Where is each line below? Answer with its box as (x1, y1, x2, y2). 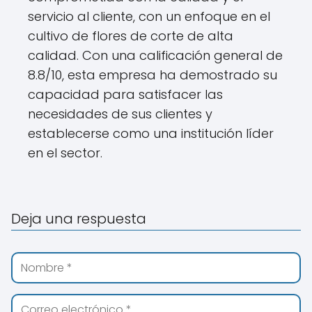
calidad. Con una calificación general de (28, 47, 283, 64)
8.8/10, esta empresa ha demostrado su (28, 66, 277, 84)
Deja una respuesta (11, 209, 146, 228)
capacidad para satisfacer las (28, 86, 223, 103)
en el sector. (28, 144, 102, 162)
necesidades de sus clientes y (28, 105, 212, 123)
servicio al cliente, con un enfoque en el (28, 8, 270, 25)
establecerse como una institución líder (28, 125, 274, 142)
